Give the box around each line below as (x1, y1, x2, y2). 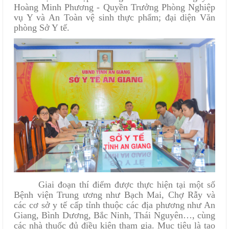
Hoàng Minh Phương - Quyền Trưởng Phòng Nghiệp (14, 2, 215, 12)
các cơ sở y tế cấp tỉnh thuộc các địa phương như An (14, 199, 215, 210)
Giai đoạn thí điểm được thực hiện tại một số (38, 179, 215, 190)
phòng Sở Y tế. (14, 22, 70, 33)
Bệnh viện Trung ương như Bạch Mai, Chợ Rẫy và (14, 189, 215, 200)
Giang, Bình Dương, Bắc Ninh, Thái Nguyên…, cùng (14, 210, 215, 220)
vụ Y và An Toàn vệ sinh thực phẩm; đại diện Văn (14, 12, 215, 22)
